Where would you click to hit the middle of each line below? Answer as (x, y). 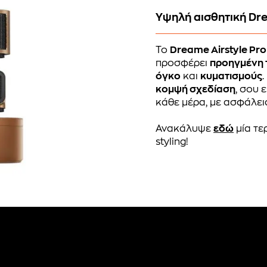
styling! (172, 142)
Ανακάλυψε (185, 128)
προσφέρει (183, 63)
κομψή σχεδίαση (196, 89)
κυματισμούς (232, 76)
